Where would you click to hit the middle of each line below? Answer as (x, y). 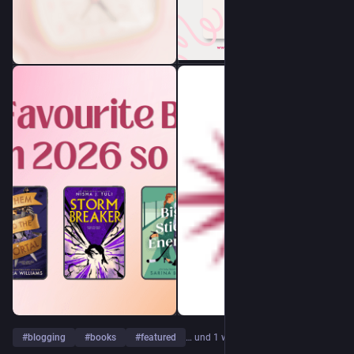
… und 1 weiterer (220, 337)
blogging (47, 337)
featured (158, 337)
